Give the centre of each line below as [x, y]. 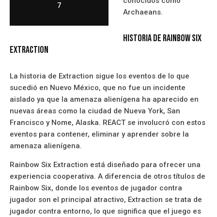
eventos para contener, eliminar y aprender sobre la [99, 134]
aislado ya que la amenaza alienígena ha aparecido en [104, 100]
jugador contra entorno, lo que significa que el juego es [105, 211]
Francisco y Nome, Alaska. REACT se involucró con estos [108, 123]
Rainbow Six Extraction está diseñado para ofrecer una [105, 165]
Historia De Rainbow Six [162, 39]
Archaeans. [143, 12]
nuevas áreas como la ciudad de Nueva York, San [95, 111]
